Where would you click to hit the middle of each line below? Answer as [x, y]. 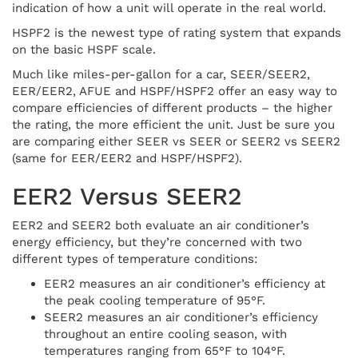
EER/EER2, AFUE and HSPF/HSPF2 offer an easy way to [175, 91]
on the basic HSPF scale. [84, 49]
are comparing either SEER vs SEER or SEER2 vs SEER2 [176, 141]
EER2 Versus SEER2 [127, 196]
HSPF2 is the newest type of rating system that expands [177, 32]
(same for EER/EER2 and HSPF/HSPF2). [127, 158]
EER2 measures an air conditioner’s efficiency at [185, 283]
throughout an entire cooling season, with [165, 334]
